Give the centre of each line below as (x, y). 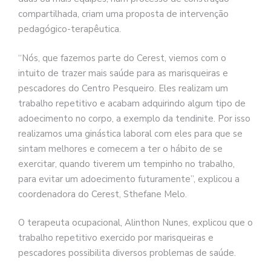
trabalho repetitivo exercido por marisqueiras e (116, 238)
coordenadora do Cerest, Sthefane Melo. (103, 194)
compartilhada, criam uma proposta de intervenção (123, 14)
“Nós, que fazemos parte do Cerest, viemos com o (122, 58)
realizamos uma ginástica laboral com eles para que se (130, 133)
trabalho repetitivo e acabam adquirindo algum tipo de (132, 103)
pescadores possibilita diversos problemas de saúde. (127, 253)
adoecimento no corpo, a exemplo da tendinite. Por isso (134, 118)
